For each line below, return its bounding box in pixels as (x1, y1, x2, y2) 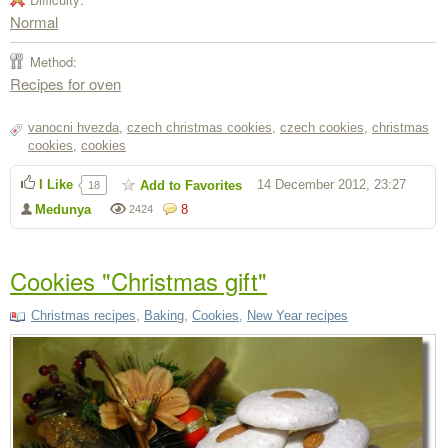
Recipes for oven (10, 72, 121, 94)
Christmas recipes (31, 307, 136, 323)
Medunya (35, 201, 91, 217)
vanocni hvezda (28, 119, 119, 135)
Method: (30, 51, 77, 71)
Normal (10, 10, 58, 32)
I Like (39, 176, 73, 192)
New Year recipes (247, 307, 348, 323)
